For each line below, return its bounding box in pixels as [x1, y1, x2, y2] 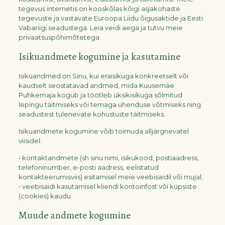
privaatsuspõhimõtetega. [18, 33, 101, 41]
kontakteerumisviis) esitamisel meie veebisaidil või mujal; [18, 173, 203, 181]
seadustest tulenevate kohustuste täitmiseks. [18, 110, 165, 118]
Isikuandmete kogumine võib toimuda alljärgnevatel [18, 127, 189, 135]
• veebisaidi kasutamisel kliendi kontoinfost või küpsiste [18, 182, 197, 190]
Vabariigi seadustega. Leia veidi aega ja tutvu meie [18, 24, 183, 32]
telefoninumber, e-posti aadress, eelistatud [18, 163, 159, 171]
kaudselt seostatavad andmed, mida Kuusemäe [18, 81, 174, 89]
